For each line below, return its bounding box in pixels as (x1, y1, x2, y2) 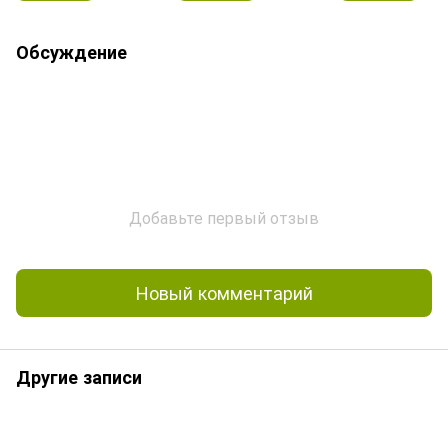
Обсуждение (16, 38, 127, 65)
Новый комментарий (135, 279, 313, 306)
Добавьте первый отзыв (129, 205, 319, 229)
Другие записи (16, 363, 142, 390)
